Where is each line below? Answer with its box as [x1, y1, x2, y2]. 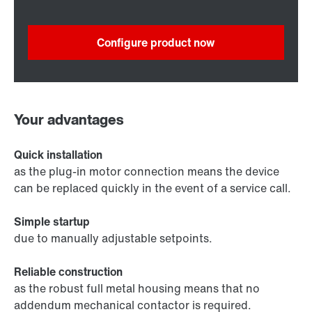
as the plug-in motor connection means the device [14, 163, 279, 180]
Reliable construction [14, 263, 123, 281]
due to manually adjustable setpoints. [14, 230, 212, 247]
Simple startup [14, 213, 90, 231]
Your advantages [14, 109, 123, 130]
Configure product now [97, 34, 215, 52]
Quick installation [14, 146, 102, 164]
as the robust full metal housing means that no [14, 280, 260, 297]
